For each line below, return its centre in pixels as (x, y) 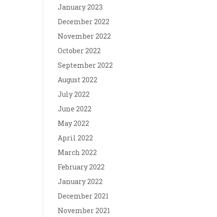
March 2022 (77, 152)
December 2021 (83, 196)
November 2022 (85, 36)
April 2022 (76, 138)
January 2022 (80, 181)
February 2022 (81, 167)
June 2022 (75, 109)
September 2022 (85, 65)
